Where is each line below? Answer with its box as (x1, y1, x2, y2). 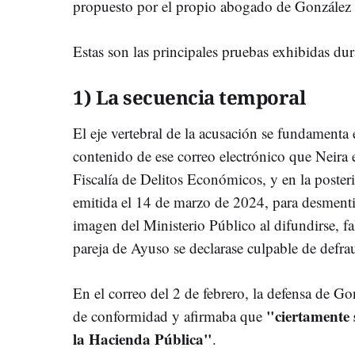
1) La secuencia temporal (73, 83, 305, 110)
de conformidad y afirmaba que (73, 305, 262, 326)
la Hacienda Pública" (73, 327, 212, 349)
